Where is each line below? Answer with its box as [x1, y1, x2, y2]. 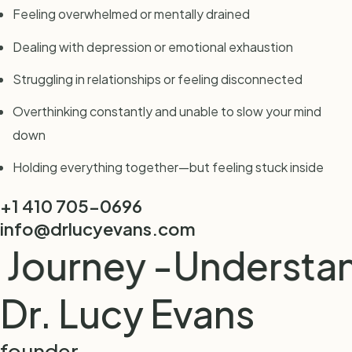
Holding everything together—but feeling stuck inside [13, 159, 324, 176]
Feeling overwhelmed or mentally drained [13, 5, 250, 23]
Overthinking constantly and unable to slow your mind [13, 102, 321, 119]
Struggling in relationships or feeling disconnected [13, 70, 302, 87]
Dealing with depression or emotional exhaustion [13, 38, 293, 55]
